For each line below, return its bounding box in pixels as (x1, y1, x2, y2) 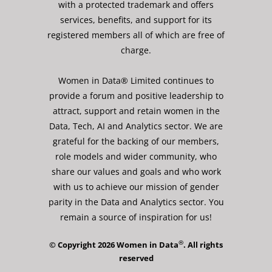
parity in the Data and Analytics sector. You (48, 196, 224, 208)
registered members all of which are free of (47, 29, 225, 41)
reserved (118, 253, 154, 264)
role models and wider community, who (55, 151, 217, 162)
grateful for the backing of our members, (53, 135, 219, 147)
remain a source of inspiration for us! (60, 211, 212, 223)
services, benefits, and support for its (60, 14, 212, 25)
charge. (121, 44, 151, 56)
